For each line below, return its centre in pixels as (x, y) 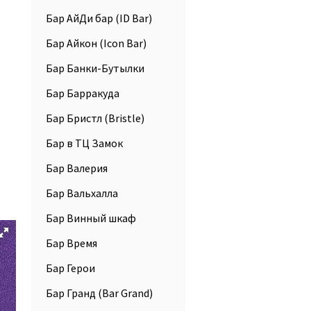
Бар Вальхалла (82, 193)
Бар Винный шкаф (91, 218)
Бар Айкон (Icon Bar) (96, 43)
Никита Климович (74, 232)
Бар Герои (70, 268)
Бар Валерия (77, 168)
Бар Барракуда (83, 93)
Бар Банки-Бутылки (95, 68)
